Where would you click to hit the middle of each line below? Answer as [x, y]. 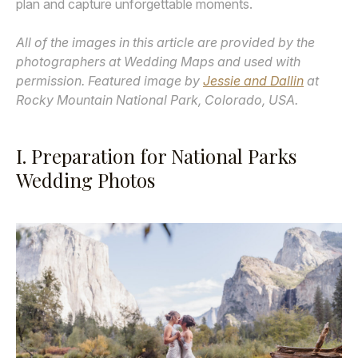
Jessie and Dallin [253, 80]
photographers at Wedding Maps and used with [158, 61]
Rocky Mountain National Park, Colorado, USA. [157, 99]
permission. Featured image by [109, 80]
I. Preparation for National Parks [156, 156]
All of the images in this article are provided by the [165, 42]
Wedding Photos [86, 180]
